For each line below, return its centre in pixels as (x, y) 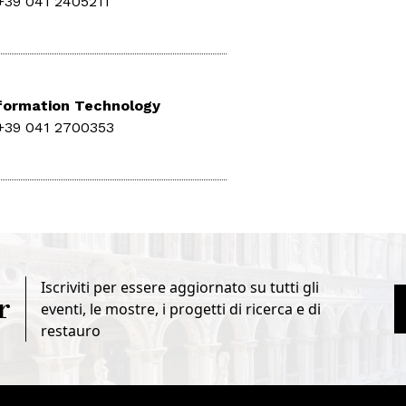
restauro (71, 331)
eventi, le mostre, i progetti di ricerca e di (181, 309)
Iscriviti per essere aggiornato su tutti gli (180, 288)
